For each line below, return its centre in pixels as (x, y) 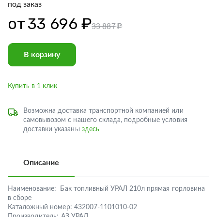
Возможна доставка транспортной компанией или (103, 111)
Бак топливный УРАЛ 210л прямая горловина (132, 189)
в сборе (20, 198)
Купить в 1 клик (33, 86)
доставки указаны (53, 129)
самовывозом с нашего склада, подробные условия (105, 120)
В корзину (42, 55)
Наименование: (32, 189)
